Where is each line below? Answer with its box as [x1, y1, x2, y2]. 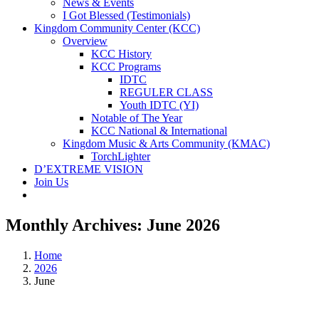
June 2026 [147, 215, 220, 234]
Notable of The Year [91, 112, 182, 124]
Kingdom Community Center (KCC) [34, 22, 200, 34]
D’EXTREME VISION [34, 163, 143, 175]
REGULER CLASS [120, 86, 213, 98]
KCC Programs [91, 61, 161, 73]
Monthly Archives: [6, 215, 147, 234]
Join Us [34, 176, 68, 188]
